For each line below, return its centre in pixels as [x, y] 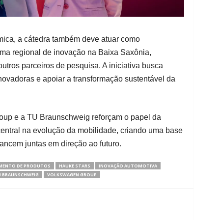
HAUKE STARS [74, 165]
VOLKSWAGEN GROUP [72, 174]
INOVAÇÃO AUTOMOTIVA [128, 165]
